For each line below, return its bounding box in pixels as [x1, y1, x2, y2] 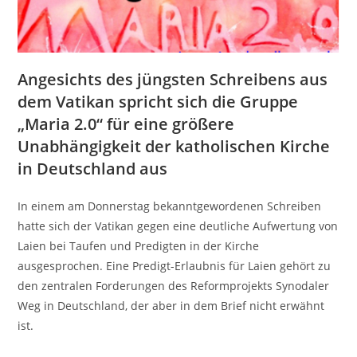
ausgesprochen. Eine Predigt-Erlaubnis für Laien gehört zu [18, 257, 331, 273]
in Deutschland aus [18, 157, 168, 179]
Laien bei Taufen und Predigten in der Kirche [18, 237, 260, 253]
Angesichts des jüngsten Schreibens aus [18, 68, 328, 90]
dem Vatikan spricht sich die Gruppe [18, 90, 299, 112]
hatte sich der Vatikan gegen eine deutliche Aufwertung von [18, 218, 339, 233]
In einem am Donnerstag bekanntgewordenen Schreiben [18, 198, 322, 214]
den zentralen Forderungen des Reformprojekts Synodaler [18, 277, 330, 293]
